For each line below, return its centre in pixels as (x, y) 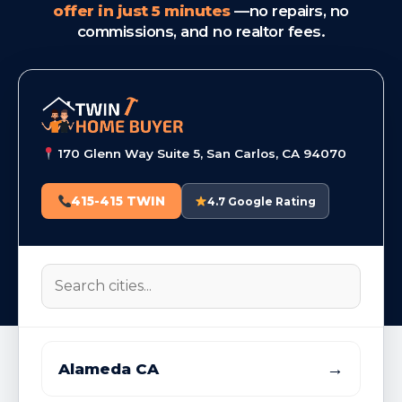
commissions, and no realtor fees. (201, 32)
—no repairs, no (289, 11)
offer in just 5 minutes (142, 11)
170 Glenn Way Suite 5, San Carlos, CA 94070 (201, 154)
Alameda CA (109, 369)
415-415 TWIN (118, 201)
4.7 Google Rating (262, 201)
